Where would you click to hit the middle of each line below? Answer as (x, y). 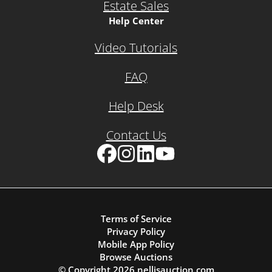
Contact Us (136, 135)
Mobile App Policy (136, 244)
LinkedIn (155, 170)
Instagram (139, 170)
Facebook (118, 170)
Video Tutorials (136, 48)
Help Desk (136, 106)
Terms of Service (136, 219)
